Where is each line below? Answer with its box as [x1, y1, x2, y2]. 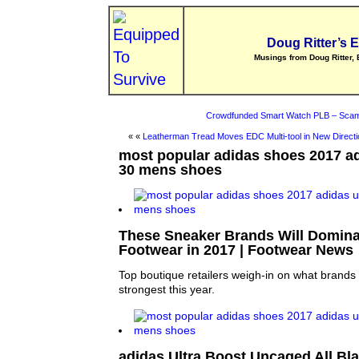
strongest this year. [118, 284, 215, 296]
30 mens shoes [118, 161, 222, 178]
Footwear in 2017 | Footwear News [118, 241, 353, 258]
